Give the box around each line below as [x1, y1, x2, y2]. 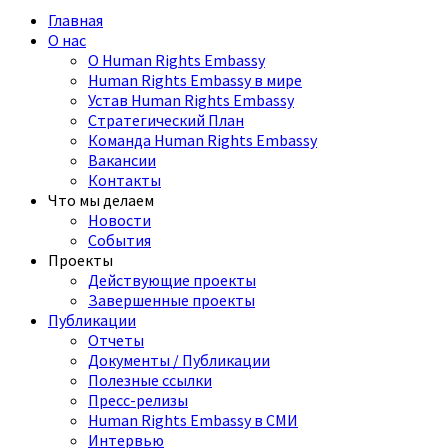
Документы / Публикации [88, 350, 270, 371]
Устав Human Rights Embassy [88, 90, 294, 111]
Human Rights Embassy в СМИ [88, 410, 298, 431]
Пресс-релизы [88, 390, 188, 411]
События [88, 230, 151, 251]
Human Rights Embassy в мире [88, 70, 302, 91]
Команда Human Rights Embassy [88, 130, 317, 151]
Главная [48, 10, 103, 31]
